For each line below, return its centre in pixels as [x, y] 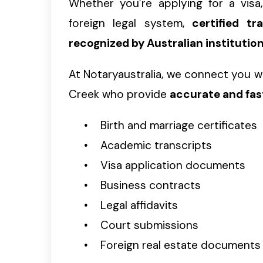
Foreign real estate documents [181, 245]
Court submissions [149, 225]
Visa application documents [173, 165]
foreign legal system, [131, 23]
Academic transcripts [156, 145]
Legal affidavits [139, 205]
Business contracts [151, 185]
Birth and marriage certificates [179, 125]
